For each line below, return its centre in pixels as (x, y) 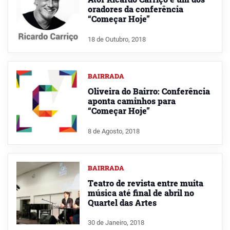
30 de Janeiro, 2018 (116, 223)
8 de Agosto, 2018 (113, 131)
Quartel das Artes (122, 202)
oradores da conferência (135, 9)
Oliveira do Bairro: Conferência (149, 91)
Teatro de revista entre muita (145, 183)
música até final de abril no (141, 193)
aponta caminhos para (131, 101)
